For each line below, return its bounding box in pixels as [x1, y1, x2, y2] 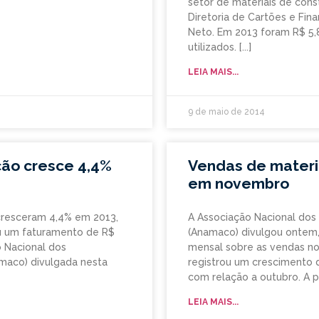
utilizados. [188, 41, 236, 53]
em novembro [188, 174, 289, 193]
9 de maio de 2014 [188, 107, 265, 117]
